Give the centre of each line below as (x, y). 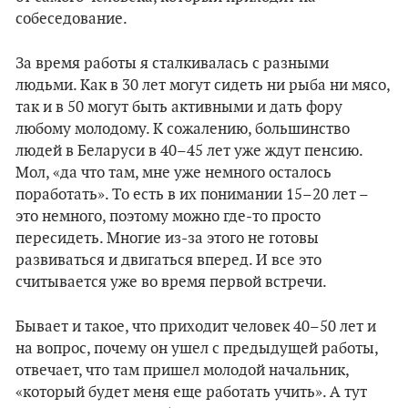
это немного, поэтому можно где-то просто (168, 217)
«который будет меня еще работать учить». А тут (191, 393)
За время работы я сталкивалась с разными (172, 64)
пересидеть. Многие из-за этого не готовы (167, 239)
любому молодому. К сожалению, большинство (183, 129)
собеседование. (71, 19)
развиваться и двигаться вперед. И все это (168, 260)
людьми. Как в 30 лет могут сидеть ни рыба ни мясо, (203, 86)
